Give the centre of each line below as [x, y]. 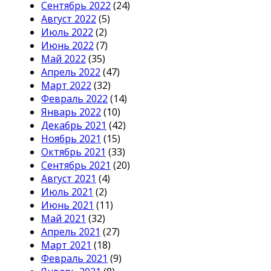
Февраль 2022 [74, 99]
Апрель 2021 [71, 232]
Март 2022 [66, 86]
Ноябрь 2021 [71, 139]
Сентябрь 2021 [76, 165]
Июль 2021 [67, 192]
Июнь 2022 [67, 46]
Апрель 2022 [71, 72]
